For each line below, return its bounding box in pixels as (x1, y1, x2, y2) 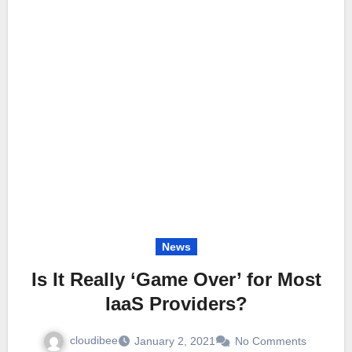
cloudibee (69, 333, 118, 346)
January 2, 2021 (134, 334, 215, 347)
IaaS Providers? (104, 292, 247, 314)
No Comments (234, 334, 306, 347)
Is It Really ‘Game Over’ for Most (31, 268, 321, 290)
